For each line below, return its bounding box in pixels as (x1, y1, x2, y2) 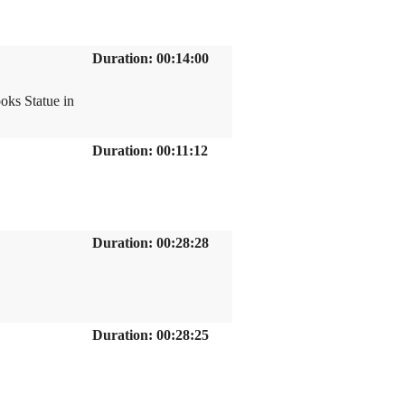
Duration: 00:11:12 (92, 143, 208, 158)
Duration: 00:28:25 (92, 327, 209, 343)
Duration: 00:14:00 (92, 51, 209, 66)
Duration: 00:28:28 (92, 235, 209, 250)
